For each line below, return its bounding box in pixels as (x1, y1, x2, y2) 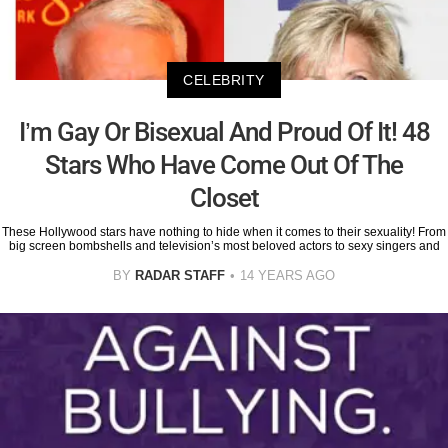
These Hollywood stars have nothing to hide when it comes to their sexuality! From (2, 224, 446, 239)
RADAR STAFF (135, 267, 225, 283)
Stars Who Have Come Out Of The (45, 149, 403, 180)
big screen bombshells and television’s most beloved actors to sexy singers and (8, 238, 440, 253)
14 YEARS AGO (240, 267, 335, 283)
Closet (189, 182, 259, 213)
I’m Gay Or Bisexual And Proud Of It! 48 (18, 116, 430, 147)
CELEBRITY (183, 71, 265, 88)
